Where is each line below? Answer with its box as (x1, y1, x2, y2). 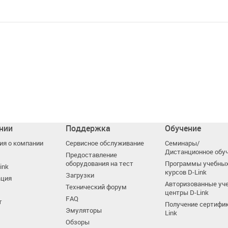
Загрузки (66, 171, 95, 180)
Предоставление (66, 151, 118, 160)
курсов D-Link (164, 168, 207, 177)
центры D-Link (164, 188, 209, 197)
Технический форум (66, 183, 127, 192)
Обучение (164, 123, 201, 134)
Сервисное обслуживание (66, 139, 145, 148)
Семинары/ (164, 139, 199, 148)
